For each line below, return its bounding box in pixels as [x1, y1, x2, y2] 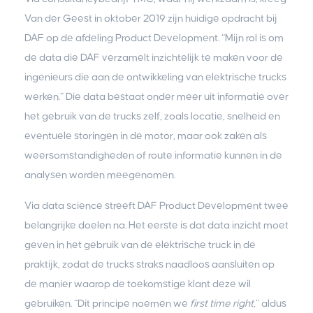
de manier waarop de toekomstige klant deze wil [24, 278, 251, 289]
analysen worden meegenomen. [24, 169, 175, 180]
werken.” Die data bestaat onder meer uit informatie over [24, 91, 289, 102]
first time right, [190, 298, 256, 309]
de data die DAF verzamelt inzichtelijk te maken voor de [24, 52, 283, 63]
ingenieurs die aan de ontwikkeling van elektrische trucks [24, 71, 286, 82]
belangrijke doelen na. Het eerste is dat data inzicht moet [24, 219, 289, 231]
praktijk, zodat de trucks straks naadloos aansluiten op [24, 259, 275, 270]
